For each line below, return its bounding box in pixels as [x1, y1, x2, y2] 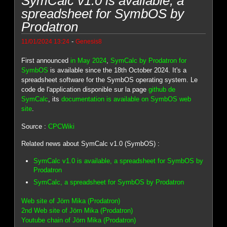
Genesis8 [75, 38, 102, 45]
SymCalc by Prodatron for [110, 57, 187, 65]
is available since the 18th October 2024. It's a [48, 66, 187, 74]
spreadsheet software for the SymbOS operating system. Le [21, 76, 198, 84]
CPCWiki [48, 122, 75, 130]
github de [148, 86, 176, 94]
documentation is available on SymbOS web [61, 95, 192, 103]
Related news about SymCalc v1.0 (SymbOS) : [21, 140, 160, 148]
